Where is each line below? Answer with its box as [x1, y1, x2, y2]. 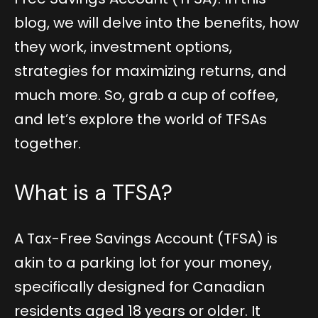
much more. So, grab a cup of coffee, [14, 85, 278, 106]
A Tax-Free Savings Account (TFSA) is [14, 229, 278, 249]
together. [14, 133, 81, 154]
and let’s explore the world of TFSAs [14, 109, 267, 130]
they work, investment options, [14, 37, 232, 57]
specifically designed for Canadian [14, 277, 265, 297]
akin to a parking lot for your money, [14, 253, 272, 273]
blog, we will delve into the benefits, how [14, 13, 299, 33]
